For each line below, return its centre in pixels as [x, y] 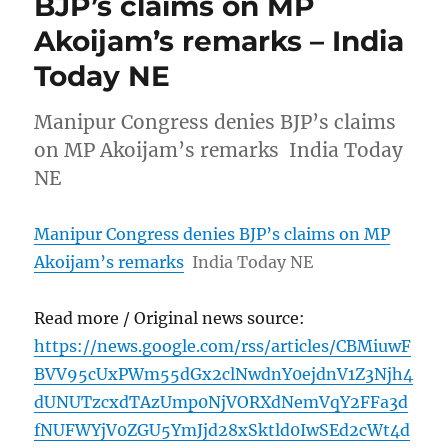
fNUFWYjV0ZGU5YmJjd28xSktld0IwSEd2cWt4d [222, 430]
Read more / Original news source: [170, 318]
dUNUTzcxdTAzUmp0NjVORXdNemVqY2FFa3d [221, 402]
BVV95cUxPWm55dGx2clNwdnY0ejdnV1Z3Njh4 [224, 374]
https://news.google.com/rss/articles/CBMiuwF [223, 346]
